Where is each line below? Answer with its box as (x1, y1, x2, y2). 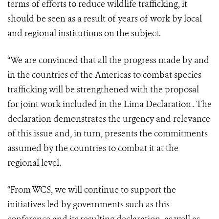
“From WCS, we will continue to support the (7, 184, 176, 196)
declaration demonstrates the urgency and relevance (7, 113, 210, 125)
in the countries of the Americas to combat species (7, 69, 201, 81)
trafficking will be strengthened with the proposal (7, 84, 199, 96)
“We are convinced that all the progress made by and (7, 54, 209, 66)
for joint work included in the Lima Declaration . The (7, 98, 212, 110)
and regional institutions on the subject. (7, 27, 161, 40)
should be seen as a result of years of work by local (7, 13, 202, 25)
